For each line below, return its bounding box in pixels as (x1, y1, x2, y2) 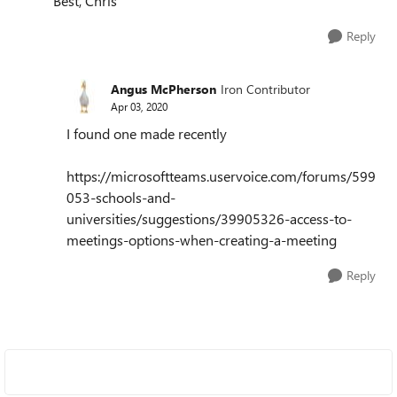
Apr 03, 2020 (111, 98, 167, 113)
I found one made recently (66, 124, 227, 143)
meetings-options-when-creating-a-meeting (66, 230, 337, 249)
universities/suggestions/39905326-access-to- (66, 209, 352, 228)
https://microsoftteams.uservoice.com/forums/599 (66, 167, 376, 185)
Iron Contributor (221, 80, 310, 97)
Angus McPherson (111, 80, 216, 97)
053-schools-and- (66, 188, 175, 206)
